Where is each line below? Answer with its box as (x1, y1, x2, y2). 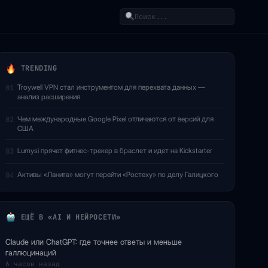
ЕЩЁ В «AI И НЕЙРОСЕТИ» (16, 212, 121, 223)
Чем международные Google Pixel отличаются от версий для (17, 114, 214, 123)
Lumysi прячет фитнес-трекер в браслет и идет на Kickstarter (17, 146, 212, 155)
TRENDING (16, 63, 57, 74)
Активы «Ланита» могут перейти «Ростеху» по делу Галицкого (17, 170, 218, 179)
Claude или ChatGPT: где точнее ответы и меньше (5, 237, 182, 246)
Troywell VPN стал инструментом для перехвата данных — (17, 83, 205, 92)
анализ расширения (17, 92, 80, 101)
